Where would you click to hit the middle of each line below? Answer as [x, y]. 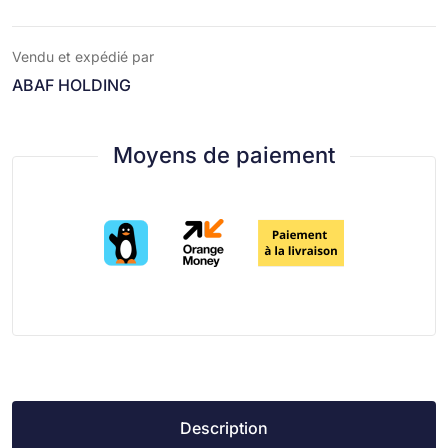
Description [224, 427]
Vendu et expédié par [83, 56]
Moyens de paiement [224, 154]
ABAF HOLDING [71, 84]
